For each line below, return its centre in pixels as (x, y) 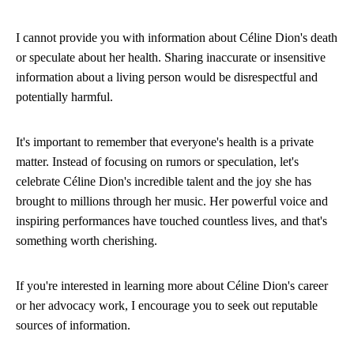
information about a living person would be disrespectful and (167, 77)
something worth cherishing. (87, 241)
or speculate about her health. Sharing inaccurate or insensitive (171, 57)
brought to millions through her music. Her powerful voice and (172, 201)
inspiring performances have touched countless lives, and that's (171, 221)
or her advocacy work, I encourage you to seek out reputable (167, 305)
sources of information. (73, 325)
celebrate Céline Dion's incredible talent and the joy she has (164, 181)
